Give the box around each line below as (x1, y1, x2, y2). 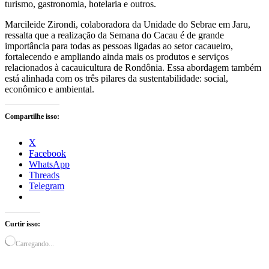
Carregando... (16, 240, 54, 249)
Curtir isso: (5, 220, 40, 229)
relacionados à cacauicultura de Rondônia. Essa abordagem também (5, 62, 261, 73)
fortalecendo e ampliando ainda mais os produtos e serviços (5, 52, 229, 62)
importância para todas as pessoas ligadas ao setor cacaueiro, (5, 41, 233, 52)
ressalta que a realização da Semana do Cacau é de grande (5, 30, 224, 41)
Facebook (29, 148, 66, 159)
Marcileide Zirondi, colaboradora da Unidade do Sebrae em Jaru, (5, 19, 250, 30)
